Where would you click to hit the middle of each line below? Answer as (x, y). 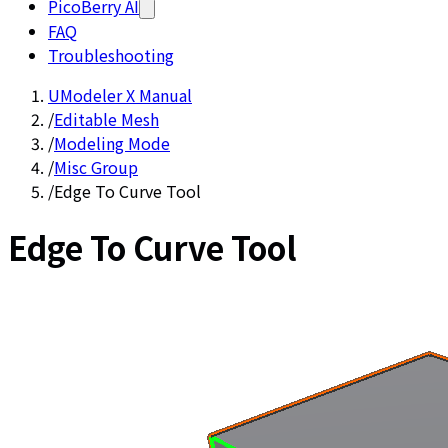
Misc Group (96, 167)
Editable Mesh (106, 119)
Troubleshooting (111, 55)
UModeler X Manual (120, 95)
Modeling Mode (112, 143)
